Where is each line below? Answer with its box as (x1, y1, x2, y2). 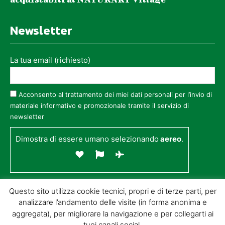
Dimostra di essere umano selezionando (16, 134, 159, 144)
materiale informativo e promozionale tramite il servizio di (10, 101, 189, 110)
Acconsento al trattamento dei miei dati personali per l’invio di (19, 90, 212, 99)
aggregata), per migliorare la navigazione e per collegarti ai (12, 208, 213, 218)
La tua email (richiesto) (10, 55, 90, 65)
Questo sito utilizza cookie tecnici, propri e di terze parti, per (9, 186, 216, 196)
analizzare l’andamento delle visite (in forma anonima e (18, 197, 207, 207)
